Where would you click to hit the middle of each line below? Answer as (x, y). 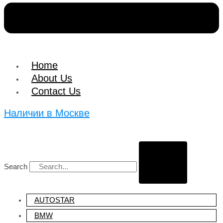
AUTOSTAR (55, 200)
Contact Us (56, 91)
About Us (52, 78)
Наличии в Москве (47, 113)
